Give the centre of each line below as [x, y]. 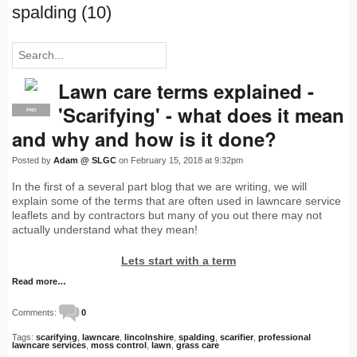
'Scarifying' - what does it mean [201, 115]
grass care [198, 345]
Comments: [35, 313]
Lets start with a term [178, 261]
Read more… [39, 282]
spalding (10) [62, 13]
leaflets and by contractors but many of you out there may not [167, 216]
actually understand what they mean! [105, 230]
